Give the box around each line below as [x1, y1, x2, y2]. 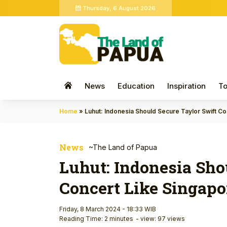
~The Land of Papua [89, 142, 157, 152]
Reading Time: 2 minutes [59, 214, 133, 222]
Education [118, 81, 155, 91]
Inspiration [167, 81, 206, 91]
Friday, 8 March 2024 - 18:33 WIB [59, 205, 156, 213]
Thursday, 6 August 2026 [81, 5, 156, 12]
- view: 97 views [136, 214, 185, 222]
